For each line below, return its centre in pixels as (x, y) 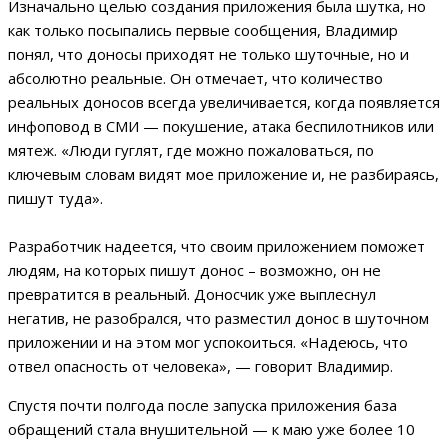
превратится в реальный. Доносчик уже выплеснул (192, 294)
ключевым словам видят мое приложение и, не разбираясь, (223, 174)
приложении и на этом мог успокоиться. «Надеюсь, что (208, 342)
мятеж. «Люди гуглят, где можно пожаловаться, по (191, 150)
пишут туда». (55, 198)
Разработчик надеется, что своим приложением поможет (216, 246)
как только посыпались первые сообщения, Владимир (203, 30)
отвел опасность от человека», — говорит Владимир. (200, 366)
